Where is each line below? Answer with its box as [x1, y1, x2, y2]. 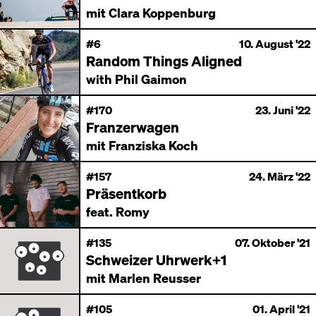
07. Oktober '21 [235, 235, 310, 250]
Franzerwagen [86, 118, 179, 136]
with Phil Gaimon [86, 71, 187, 87]
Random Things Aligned [86, 51, 242, 70]
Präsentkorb [86, 184, 166, 202]
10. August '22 [239, 36, 310, 51]
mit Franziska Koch [86, 137, 198, 153]
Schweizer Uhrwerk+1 [86, 250, 226, 269]
